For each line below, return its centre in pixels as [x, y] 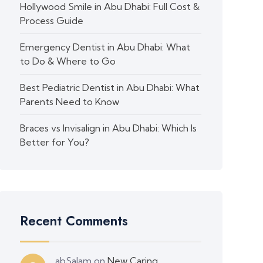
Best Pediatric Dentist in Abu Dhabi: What [110, 87]
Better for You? [55, 142]
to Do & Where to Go [68, 61]
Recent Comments [74, 221]
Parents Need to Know [70, 102]
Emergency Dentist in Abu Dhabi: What [105, 47]
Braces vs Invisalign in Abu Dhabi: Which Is [109, 128]
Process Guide [52, 21]
